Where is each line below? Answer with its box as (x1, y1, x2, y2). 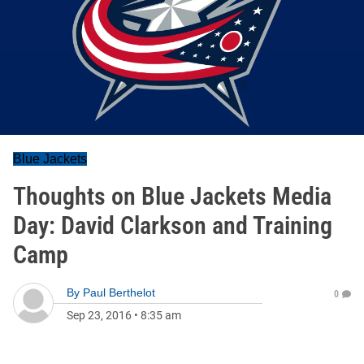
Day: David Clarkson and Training (13, 211, 332, 240)
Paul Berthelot (83, 286, 155, 299)
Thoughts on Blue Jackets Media (13, 182, 331, 210)
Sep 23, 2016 (67, 309, 132, 322)
